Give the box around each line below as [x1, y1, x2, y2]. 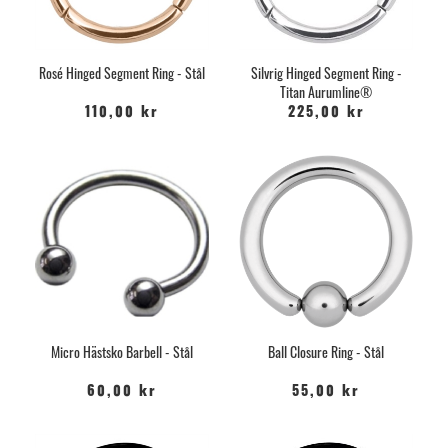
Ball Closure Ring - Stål [268, 340, 384, 362]
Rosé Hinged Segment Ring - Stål [39, 61, 205, 83]
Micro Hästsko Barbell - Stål [51, 340, 193, 362]
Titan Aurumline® [280, 80, 372, 102]
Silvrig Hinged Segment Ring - [250, 61, 402, 83]
